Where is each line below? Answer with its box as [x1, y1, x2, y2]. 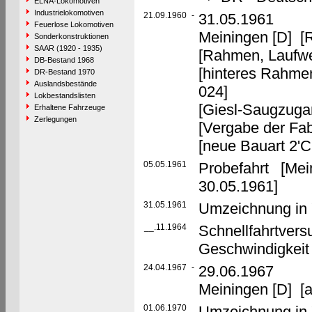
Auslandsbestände [33, 79, 97, 88]
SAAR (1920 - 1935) [33, 44, 102, 52]
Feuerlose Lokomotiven [33, 20, 114, 29]
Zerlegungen [33, 115, 77, 123]
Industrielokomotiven [33, 8, 104, 17]
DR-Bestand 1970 [33, 68, 95, 76]
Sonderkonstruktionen [33, 32, 109, 40]
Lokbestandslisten [33, 91, 95, 100]
